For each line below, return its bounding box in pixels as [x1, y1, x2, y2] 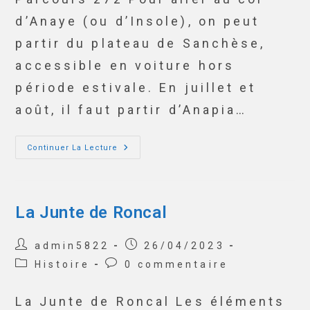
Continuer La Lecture [27, 143, 118, 152]
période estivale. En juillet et [15, 80, 257, 95]
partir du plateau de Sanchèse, [15, 36, 266, 51]
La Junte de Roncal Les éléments [15, 294, 286, 309]
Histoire [34, 259, 91, 270]
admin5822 [34, 240, 110, 251]
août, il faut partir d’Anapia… [15, 102, 248, 117]
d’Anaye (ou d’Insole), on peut [15, 14, 260, 28]
